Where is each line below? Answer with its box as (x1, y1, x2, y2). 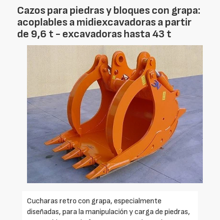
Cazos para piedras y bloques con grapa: (17, 3, 200, 17)
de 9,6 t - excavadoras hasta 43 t (17, 27, 171, 41)
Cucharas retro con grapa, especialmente (27, 196, 162, 206)
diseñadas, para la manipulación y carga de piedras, (27, 207, 190, 217)
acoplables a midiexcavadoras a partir (17, 15, 192, 29)
